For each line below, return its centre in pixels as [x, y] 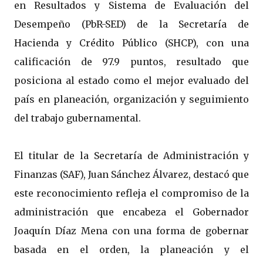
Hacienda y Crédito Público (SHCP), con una [131, 43]
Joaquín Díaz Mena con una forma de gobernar [131, 231]
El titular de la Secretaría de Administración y [131, 156]
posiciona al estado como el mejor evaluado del [131, 81]
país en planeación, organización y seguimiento [131, 100]
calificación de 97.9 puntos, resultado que [131, 62]
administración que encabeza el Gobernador [131, 212]
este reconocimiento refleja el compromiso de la [131, 193]
